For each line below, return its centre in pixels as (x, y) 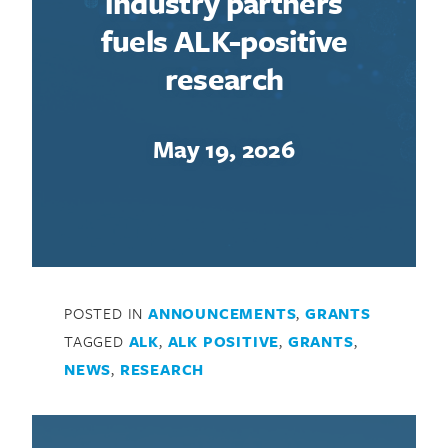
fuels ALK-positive (224, 40)
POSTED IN (106, 312)
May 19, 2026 (224, 148)
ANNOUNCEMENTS (222, 312)
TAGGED (96, 340)
